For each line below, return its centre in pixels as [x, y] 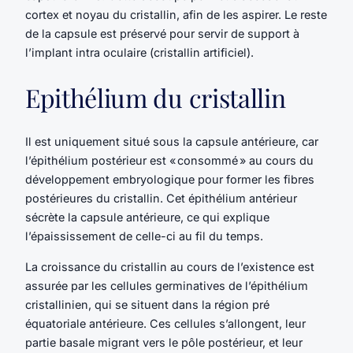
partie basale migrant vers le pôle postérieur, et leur [164, 342]
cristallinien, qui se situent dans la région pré [147, 304]
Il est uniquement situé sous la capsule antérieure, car [172, 142]
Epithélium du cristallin [156, 97]
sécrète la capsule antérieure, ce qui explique [147, 217]
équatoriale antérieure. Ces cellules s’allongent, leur [165, 323]
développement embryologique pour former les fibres [170, 180]
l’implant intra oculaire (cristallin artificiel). [139, 53]
